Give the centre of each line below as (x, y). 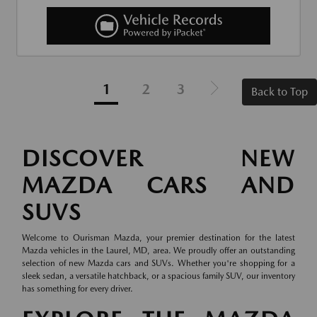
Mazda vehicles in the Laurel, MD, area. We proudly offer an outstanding (158, 250)
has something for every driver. (77, 288)
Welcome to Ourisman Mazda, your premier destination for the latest (158, 237)
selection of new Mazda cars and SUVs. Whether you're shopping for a (158, 263)
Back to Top (279, 91)
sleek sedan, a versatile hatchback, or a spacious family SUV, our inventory (158, 276)
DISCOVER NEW (158, 158)
